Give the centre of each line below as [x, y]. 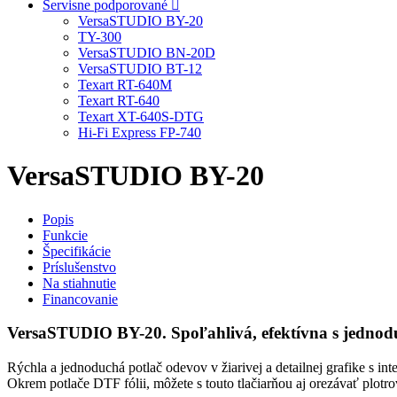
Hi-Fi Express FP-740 [140, 132]
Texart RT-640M [125, 84]
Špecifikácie [77, 251]
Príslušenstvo [79, 267]
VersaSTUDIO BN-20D [147, 52]
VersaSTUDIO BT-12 [140, 68]
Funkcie [65, 235]
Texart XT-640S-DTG [141, 116]
